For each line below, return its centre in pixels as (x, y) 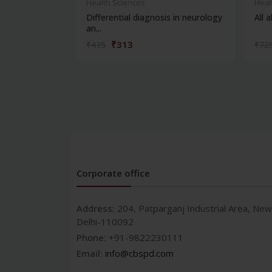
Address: (97, 208)
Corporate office (113, 173)
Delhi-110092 (105, 222)
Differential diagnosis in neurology (154, 17)
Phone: (93, 237)
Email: (91, 253)
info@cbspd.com (139, 253)
